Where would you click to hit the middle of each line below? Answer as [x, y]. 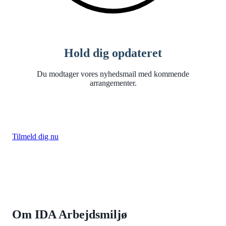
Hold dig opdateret [113, 53]
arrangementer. [113, 83]
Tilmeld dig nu [35, 137]
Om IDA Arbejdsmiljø [70, 215]
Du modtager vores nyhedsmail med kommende [113, 74]
